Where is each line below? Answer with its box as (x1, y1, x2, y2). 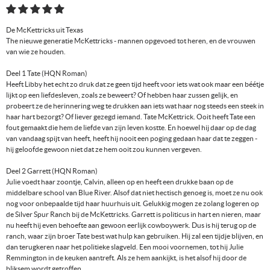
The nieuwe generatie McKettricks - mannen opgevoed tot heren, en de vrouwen (6, 36, 256, 45)
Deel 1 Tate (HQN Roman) (6, 69, 87, 77)
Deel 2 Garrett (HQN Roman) (6, 166, 98, 175)
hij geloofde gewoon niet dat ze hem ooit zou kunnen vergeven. (6, 145, 202, 153)
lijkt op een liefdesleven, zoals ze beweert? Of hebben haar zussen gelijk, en (6, 90, 238, 99)
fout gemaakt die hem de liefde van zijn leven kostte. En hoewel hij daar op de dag (6, 123, 256, 131)
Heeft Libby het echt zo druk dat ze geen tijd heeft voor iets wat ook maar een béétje (6, 80, 264, 88)
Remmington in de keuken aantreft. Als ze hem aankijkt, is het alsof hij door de (6, 253, 246, 262)
